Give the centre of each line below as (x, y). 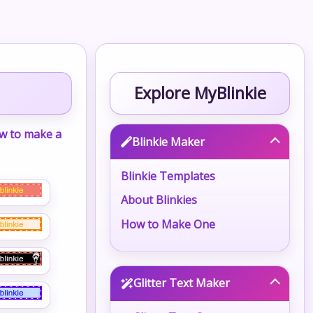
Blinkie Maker (169, 141)
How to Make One (168, 225)
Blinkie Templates (168, 176)
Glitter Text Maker (182, 283)
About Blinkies (159, 200)
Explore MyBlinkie (200, 93)
